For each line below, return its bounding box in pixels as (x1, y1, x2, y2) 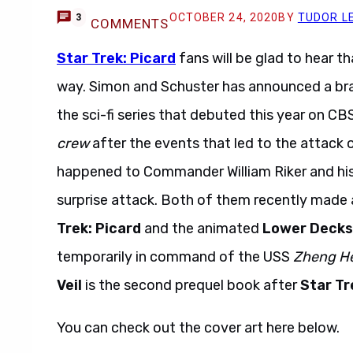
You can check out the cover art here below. (57, 319, 340, 336)
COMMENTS (90, 16, 169, 32)
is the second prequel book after (85, 277, 300, 294)
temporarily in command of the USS (57, 248, 293, 266)
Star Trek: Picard (57, 50, 176, 67)
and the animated (141, 220, 262, 237)
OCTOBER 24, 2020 (169, 11, 279, 24)
